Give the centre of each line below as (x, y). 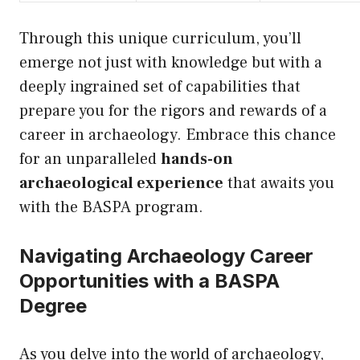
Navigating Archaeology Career (166, 256)
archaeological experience (121, 184)
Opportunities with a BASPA (149, 281)
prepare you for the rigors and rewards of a (173, 111)
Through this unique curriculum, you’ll (160, 39)
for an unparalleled (90, 160)
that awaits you (279, 184)
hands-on (197, 160)
